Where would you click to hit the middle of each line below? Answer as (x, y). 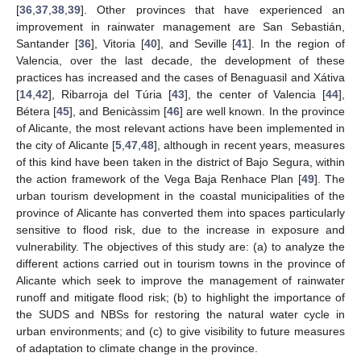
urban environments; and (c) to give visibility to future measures (180, 331)
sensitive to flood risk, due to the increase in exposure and (180, 229)
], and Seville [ (196, 43)
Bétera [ (37, 111)
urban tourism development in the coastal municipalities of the (180, 195)
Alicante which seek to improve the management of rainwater (180, 280)
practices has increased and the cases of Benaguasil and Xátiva (180, 77)
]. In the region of (297, 43)
